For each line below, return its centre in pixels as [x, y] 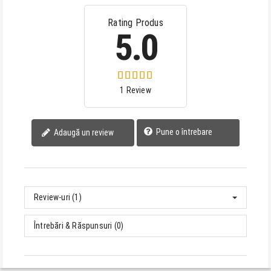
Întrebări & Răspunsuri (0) [79, 225]
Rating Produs [135, 22]
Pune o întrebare [184, 132]
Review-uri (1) [58, 197]
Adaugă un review [83, 133]
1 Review [135, 90]
